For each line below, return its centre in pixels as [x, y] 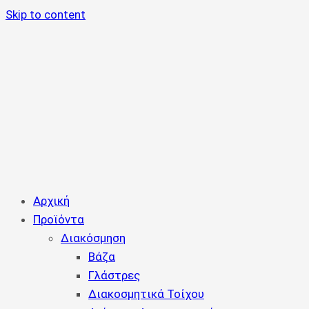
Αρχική [51, 201]
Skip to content [46, 14]
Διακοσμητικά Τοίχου [146, 294]
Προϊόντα [59, 219]
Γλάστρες [114, 275]
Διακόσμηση [93, 238]
